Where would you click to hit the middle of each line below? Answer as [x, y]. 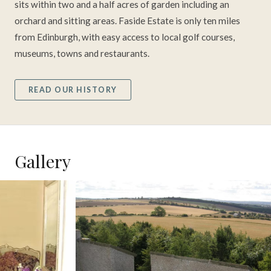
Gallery [43, 161]
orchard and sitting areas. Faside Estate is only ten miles [127, 21]
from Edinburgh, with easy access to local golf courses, [125, 37]
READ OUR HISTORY [73, 90]
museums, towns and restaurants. [82, 54]
